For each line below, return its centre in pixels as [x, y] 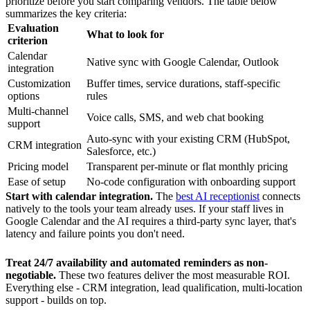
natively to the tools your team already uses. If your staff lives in [145, 208]
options [24, 95]
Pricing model [38, 166]
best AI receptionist [218, 196]
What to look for [125, 34]
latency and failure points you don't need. [95, 233]
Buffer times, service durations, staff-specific [183, 83]
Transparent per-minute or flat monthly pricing [187, 166]
